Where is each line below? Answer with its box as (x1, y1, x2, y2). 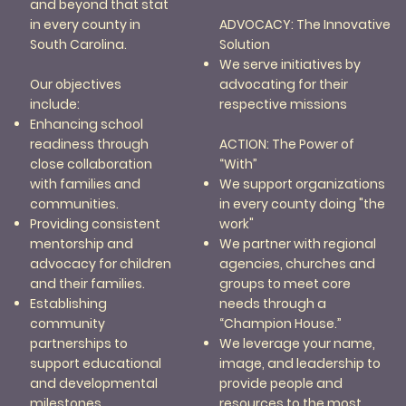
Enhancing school (30, 115, 144, 134)
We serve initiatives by (219, 55, 362, 74)
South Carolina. (30, 35, 128, 54)
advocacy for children (30, 255, 172, 274)
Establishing (30, 295, 108, 314)
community (30, 314, 106, 333)
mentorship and (30, 235, 134, 254)
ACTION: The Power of (219, 135, 355, 154)
